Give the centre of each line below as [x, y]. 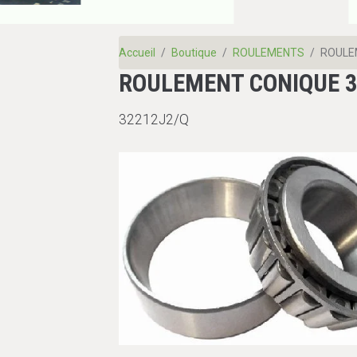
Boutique [194, 52]
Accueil [137, 52]
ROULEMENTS [269, 52]
